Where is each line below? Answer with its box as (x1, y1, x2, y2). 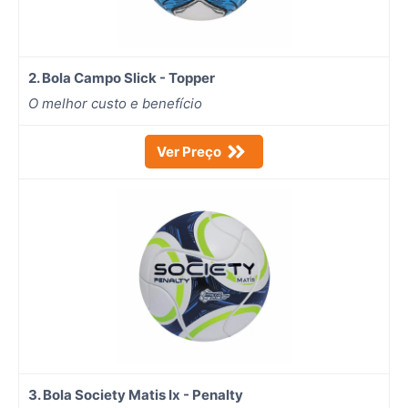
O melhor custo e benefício (28, 94, 202, 112)
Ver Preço (157, 142, 221, 160)
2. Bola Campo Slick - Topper (28, 68, 218, 87)
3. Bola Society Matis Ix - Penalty (28, 385, 246, 403)
